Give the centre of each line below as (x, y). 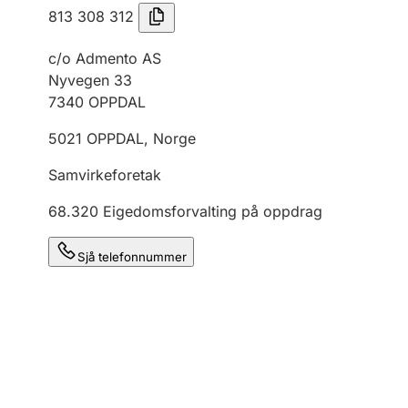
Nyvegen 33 (90, 80)
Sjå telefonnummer (132, 257)
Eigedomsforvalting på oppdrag (213, 211)
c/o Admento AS (105, 58)
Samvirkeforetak (105, 175)
